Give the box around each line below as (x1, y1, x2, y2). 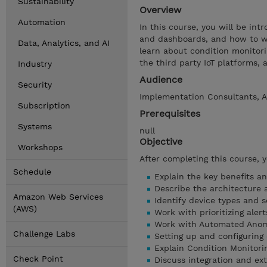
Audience (139, 74, 182, 85)
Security (18, 80, 52, 89)
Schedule (13, 167, 51, 176)
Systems (18, 122, 52, 131)
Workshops (18, 142, 63, 152)
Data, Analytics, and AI (18, 38, 110, 48)
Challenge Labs (13, 229, 75, 238)
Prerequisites (139, 108, 200, 119)
